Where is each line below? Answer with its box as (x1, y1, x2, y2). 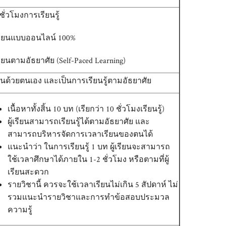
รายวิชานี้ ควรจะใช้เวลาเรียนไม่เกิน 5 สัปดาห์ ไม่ (8, 179, 178, 190)
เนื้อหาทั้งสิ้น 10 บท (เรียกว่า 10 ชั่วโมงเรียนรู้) (8, 103, 164, 114)
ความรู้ (8, 204, 32, 215)
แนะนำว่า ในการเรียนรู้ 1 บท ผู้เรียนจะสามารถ (8, 141, 170, 152)
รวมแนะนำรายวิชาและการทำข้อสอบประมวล (8, 191, 169, 202)
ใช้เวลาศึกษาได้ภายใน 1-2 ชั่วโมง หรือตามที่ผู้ (8, 153, 169, 164)
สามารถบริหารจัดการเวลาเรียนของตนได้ (8, 128, 153, 139)
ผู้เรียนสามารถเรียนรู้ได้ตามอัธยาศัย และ (8, 116, 150, 127)
